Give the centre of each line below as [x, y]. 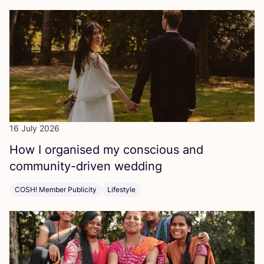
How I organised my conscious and [106, 150]
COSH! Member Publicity [56, 190]
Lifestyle [121, 190]
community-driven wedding [86, 166]
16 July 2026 [34, 128]
